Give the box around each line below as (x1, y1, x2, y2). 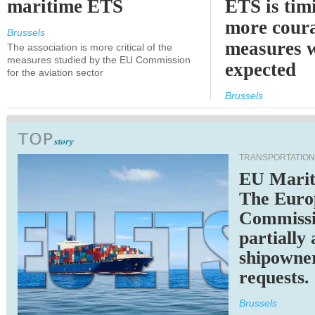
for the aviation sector (7, 67, 103, 78)
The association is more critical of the (7, 41, 172, 53)
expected (225, 59, 297, 80)
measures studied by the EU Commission (7, 54, 191, 65)
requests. (239, 267, 310, 288)
